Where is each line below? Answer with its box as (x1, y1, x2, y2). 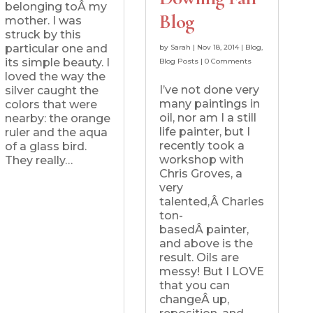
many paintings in (159, 97, 260, 111)
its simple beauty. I (4, 55, 110, 69)
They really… (4, 153, 73, 167)
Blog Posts (159, 57, 198, 66)
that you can (159, 279, 230, 293)
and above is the (159, 237, 253, 251)
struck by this (4, 27, 81, 41)
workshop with (159, 153, 244, 167)
